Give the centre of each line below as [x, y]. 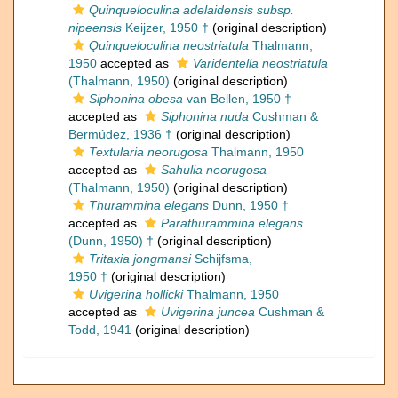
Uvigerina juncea [208, 312]
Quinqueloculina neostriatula [169, 46]
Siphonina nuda [205, 117]
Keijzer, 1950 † [165, 28]
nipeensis [95, 28]
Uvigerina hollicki [136, 295]
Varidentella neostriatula [260, 64]
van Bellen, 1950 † [237, 99]
